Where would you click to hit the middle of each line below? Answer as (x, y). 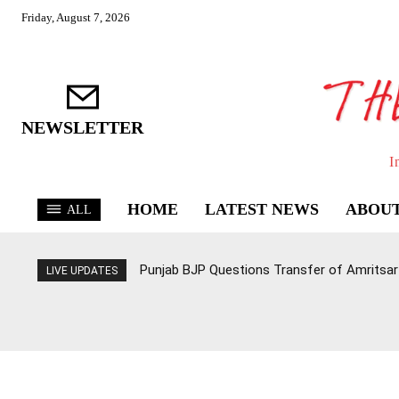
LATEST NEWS (262, 210)
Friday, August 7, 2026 (76, 17)
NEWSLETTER (82, 128)
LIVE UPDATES (82, 271)
